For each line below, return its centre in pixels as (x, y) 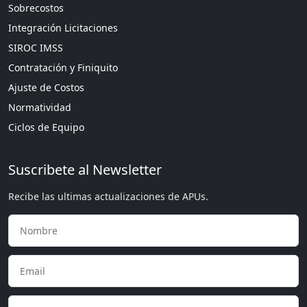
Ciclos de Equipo (46, 127)
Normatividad (40, 107)
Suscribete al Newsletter (85, 170)
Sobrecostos (36, 8)
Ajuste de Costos (46, 87)
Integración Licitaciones (63, 28)
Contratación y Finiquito (63, 67)
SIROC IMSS (36, 48)
